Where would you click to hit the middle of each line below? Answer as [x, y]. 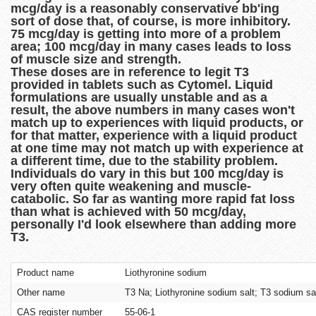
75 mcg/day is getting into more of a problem [146, 34]
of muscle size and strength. [98, 59]
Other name [41, 292]
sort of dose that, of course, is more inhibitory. [151, 21]
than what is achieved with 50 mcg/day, [128, 211]
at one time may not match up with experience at [157, 148]
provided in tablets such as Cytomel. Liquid [142, 84]
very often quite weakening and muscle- [131, 186]
